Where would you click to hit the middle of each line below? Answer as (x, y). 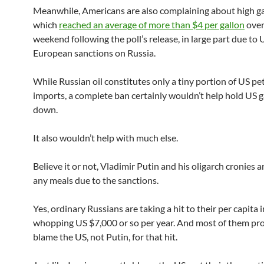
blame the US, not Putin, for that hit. (105, 237)
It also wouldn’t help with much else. (105, 138)
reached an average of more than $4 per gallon (152, 24)
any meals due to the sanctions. (96, 180)
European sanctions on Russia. (94, 53)
